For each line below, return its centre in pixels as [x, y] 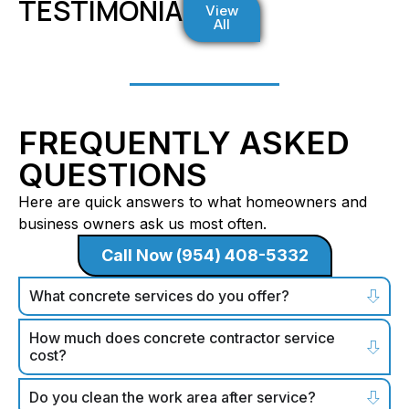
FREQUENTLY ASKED [184, 143]
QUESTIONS [113, 175]
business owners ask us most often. [142, 224]
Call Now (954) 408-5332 [204, 256]
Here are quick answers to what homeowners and [193, 202]
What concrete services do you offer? [159, 296]
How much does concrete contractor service [182, 338]
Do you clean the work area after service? [173, 398]
